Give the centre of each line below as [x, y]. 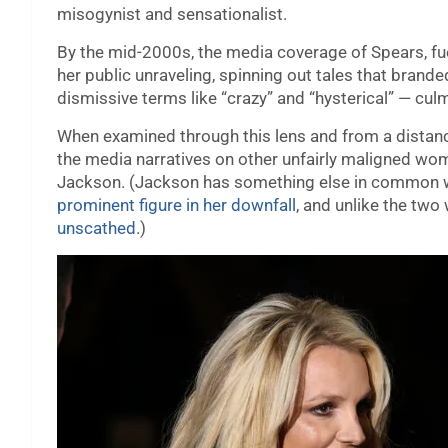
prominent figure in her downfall [176, 205]
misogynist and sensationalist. [172, 14]
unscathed [96, 228]
